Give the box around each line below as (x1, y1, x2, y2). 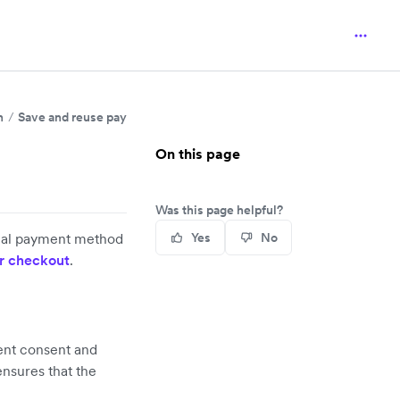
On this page (155, 145, 240, 162)
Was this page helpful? (155, 202, 283, 218)
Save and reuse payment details (18, 109, 197, 125)
